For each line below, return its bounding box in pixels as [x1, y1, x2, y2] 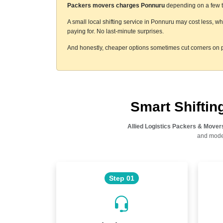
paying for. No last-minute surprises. [67, 27, 164, 35]
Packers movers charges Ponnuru [67, 1, 165, 9]
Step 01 [109, 174, 134, 182]
